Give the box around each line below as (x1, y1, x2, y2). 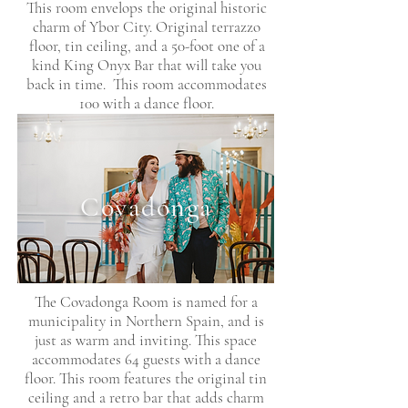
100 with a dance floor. (79, 93, 214, 113)
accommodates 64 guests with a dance (31, 349, 260, 369)
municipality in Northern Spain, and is (27, 311, 264, 331)
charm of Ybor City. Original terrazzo (33, 16, 260, 36)
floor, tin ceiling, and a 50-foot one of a (28, 36, 265, 56)
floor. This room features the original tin (25, 368, 267, 388)
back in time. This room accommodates (26, 74, 267, 94)
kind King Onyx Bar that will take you (32, 55, 261, 75)
